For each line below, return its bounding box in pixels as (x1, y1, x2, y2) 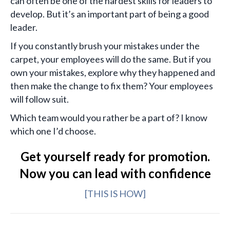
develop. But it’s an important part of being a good (10, 8, 209, 20)
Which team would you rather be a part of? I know (10, 112, 207, 124)
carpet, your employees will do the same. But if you (10, 53, 211, 65)
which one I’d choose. (10, 125, 96, 137)
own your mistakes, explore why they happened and (10, 67, 215, 79)
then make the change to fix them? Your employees (10, 80, 213, 92)
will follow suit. (10, 93, 69, 105)
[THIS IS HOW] (84, 188, 146, 200)
